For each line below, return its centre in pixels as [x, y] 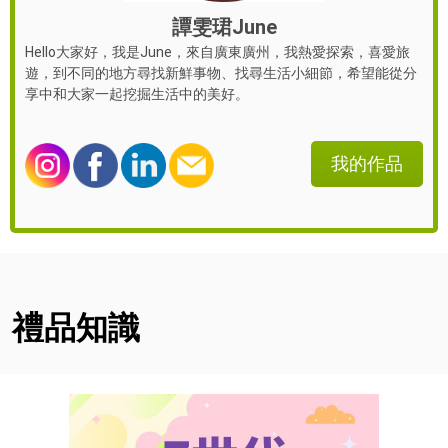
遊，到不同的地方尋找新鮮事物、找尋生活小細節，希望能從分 [221, 72]
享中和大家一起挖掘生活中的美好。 [137, 93]
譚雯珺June [224, 26]
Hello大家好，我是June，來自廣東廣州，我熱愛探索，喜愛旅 [217, 51]
